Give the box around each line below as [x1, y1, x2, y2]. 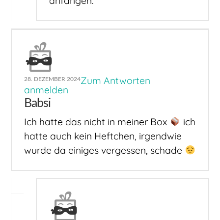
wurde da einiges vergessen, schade [24, 144, 185, 157]
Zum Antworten [81, 74, 151, 86]
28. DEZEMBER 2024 [24, 76, 81, 82]
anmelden [24, 83, 69, 96]
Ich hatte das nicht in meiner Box [24, 116, 170, 128]
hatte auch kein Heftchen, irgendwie [24, 130, 182, 142]
